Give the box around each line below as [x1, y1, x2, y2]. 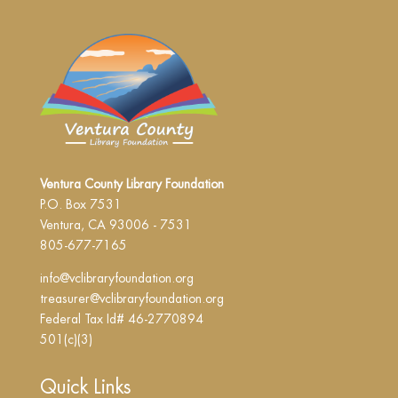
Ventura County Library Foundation [39, 176, 224, 193]
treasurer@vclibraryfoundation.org [39, 291, 224, 307]
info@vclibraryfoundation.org [39, 270, 194, 287]
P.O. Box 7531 [39, 196, 122, 213]
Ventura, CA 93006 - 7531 [39, 217, 192, 234]
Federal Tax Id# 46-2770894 [39, 311, 203, 328]
